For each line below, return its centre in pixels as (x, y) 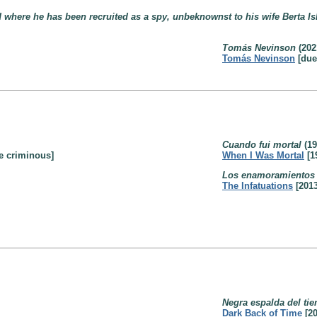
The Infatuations (258, 186)
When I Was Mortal (263, 155)
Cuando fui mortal (262, 145)
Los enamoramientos (269, 175)
